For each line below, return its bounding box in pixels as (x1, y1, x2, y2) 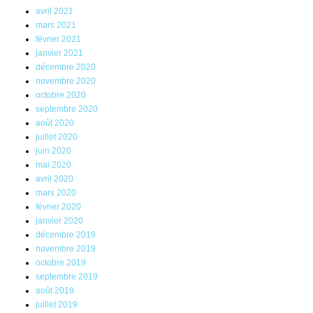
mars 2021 (36, 20, 76, 31)
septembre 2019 (36, 272, 98, 282)
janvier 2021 (36, 48, 83, 59)
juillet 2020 (36, 132, 78, 143)
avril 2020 (36, 174, 73, 184)
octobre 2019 (36, 258, 86, 268)
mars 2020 (36, 188, 76, 198)
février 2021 (36, 34, 81, 45)
